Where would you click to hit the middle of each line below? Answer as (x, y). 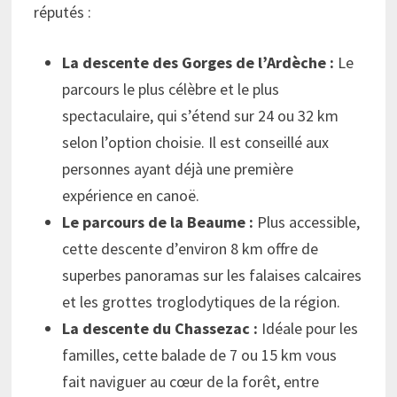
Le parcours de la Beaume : (158, 222)
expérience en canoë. (131, 195)
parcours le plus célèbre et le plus (171, 89)
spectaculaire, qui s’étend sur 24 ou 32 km (201, 115)
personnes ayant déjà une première (178, 168)
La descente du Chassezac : (160, 328)
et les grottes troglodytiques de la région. (202, 301)
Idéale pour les (308, 328)
